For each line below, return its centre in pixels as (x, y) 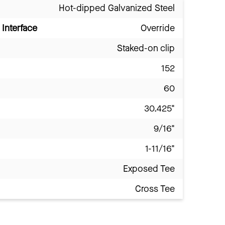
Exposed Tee (149, 168)
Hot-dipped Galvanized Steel (117, 8)
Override (158, 28)
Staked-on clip (146, 48)
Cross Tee (155, 189)
